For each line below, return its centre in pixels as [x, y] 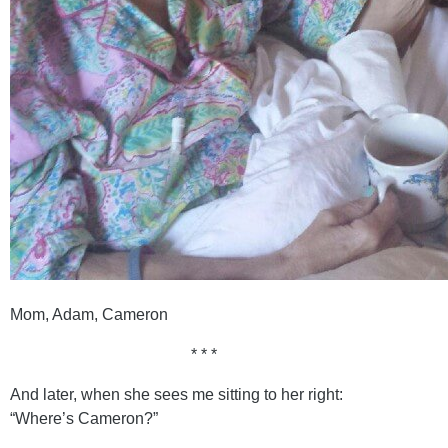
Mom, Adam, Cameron [89, 314]
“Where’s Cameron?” [84, 418]
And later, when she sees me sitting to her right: [176, 394]
